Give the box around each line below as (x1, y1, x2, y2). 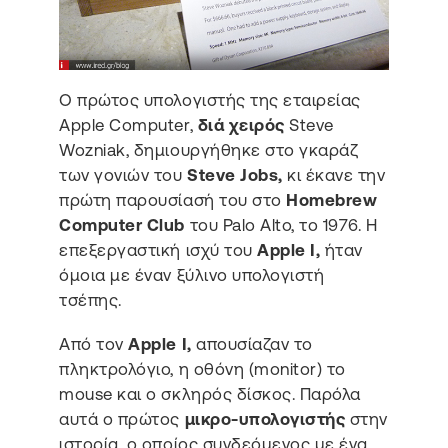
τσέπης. (59, 290, 122, 311)
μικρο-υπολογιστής (184, 408, 346, 429)
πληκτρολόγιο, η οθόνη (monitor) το (59, 358, 346, 379)
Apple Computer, (59, 115, 198, 136)
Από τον (59, 333, 129, 354)
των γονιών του (59, 165, 188, 186)
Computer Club (59, 215, 185, 236)
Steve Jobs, (187, 165, 283, 186)
